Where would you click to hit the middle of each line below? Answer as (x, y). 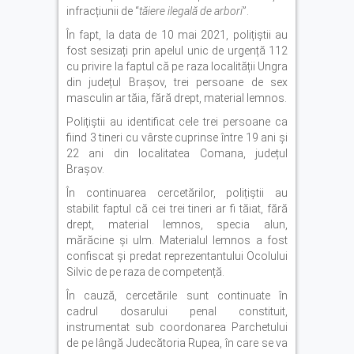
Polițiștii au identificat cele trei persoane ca (177, 121)
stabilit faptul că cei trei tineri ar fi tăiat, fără (177, 208)
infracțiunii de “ (103, 11)
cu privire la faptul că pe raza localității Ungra (177, 66)
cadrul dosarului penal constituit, (177, 311)
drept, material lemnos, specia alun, (177, 224)
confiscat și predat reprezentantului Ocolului (177, 256)
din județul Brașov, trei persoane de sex (177, 82)
